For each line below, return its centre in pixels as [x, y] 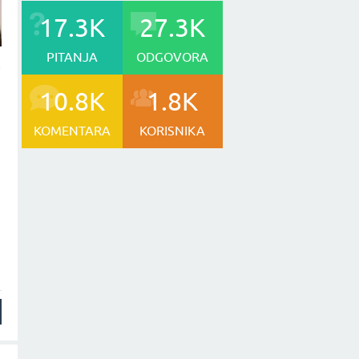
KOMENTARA [72, 130]
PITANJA [72, 56]
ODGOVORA [173, 56]
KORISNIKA [173, 130]
